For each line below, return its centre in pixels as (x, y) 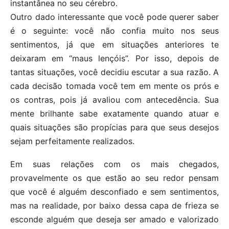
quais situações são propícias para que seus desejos (114, 128)
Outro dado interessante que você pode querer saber (114, 17)
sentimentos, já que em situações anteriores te (114, 45)
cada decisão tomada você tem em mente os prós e (114, 86)
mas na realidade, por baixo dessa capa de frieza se (114, 206)
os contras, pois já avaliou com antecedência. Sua (114, 100)
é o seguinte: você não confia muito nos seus (114, 31)
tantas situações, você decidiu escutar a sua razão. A (114, 72)
